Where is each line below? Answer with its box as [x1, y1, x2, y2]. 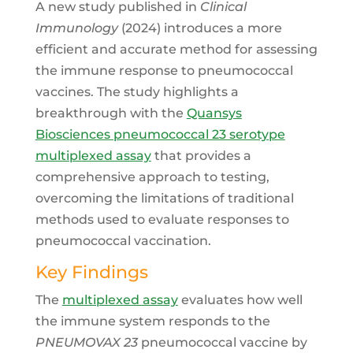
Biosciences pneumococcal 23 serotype [35, 127, 285, 142]
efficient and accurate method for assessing [35, 42, 318, 57]
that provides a [150, 148, 251, 163]
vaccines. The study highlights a [35, 84, 239, 99]
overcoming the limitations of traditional [35, 191, 294, 206]
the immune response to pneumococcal [35, 63, 293, 78]
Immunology [35, 20, 118, 35]
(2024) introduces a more [117, 20, 282, 35]
